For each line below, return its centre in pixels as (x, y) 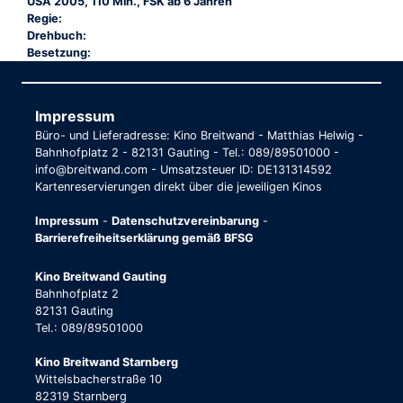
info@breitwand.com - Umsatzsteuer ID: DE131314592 (184, 169)
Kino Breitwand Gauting (101, 276)
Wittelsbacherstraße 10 (99, 379)
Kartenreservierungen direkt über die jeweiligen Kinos (179, 186)
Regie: (45, 18)
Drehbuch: (57, 35)
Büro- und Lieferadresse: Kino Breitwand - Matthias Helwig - (199, 135)
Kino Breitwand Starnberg (107, 362)
